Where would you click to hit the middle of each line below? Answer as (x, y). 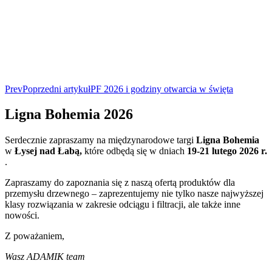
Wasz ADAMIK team (45, 257)
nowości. (22, 216)
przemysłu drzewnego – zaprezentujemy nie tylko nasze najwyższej (134, 194)
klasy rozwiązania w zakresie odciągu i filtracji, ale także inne (123, 205)
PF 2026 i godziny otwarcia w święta (162, 89)
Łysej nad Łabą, (48, 151)
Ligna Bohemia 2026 (69, 114)
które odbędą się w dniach (134, 151)
